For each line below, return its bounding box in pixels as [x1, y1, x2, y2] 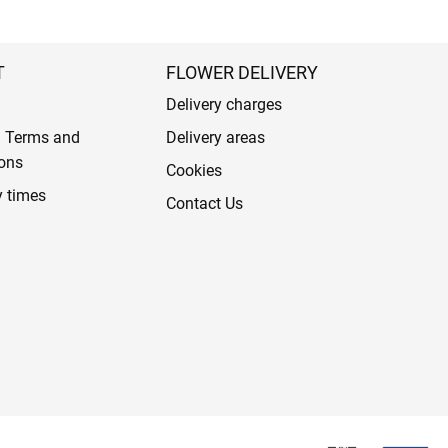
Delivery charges [165, 95, 282, 115]
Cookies [165, 161, 222, 181]
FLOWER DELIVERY [165, 62, 318, 84]
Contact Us [165, 194, 243, 214]
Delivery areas [165, 128, 265, 148]
